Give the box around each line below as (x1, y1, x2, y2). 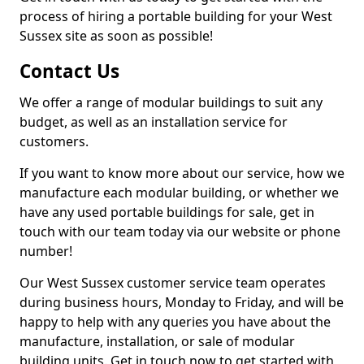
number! (19, 242, 72, 260)
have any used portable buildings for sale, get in (19, 203, 314, 221)
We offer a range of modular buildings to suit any (19, 93, 323, 111)
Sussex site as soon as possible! (19, 27, 213, 45)
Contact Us (19, 58, 119, 84)
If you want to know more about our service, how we (19, 164, 344, 182)
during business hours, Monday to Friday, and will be (19, 293, 344, 311)
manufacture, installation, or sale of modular (19, 332, 295, 350)
